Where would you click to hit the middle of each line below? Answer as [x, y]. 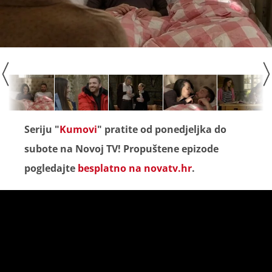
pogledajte [51, 168]
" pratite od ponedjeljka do [162, 129]
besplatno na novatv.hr [135, 168]
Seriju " [42, 129]
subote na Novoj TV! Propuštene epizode [121, 148]
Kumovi [78, 129]
